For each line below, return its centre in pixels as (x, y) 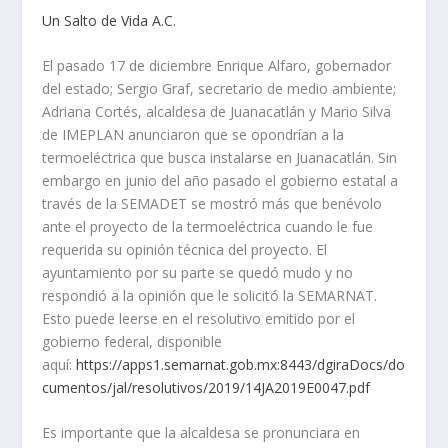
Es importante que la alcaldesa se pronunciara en (201, 433)
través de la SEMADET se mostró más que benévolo (212, 204)
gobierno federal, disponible (132, 342)
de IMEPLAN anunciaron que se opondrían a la (193, 135)
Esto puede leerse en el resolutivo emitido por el (199, 319)
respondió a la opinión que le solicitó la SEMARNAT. (210, 296)
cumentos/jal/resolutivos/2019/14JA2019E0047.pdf (206, 388)
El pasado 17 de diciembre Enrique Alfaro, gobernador (217, 66)
